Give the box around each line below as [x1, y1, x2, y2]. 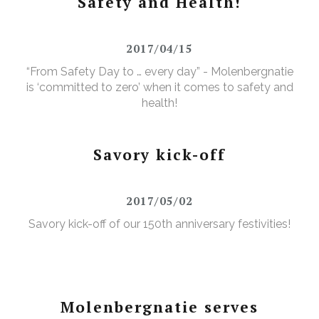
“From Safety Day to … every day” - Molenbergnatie [26, 65, 293, 79]
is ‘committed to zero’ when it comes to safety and [26, 80, 293, 95]
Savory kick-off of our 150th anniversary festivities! [28, 217, 291, 231]
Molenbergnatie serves [61, 297, 258, 318]
